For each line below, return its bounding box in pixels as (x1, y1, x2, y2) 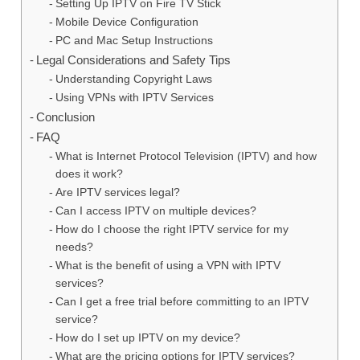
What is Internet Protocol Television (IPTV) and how (55, 149, 317, 162)
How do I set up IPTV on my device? (55, 331, 241, 344)
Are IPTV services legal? (55, 186, 181, 198)
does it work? (55, 167, 124, 180)
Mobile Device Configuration (55, 15, 199, 28)
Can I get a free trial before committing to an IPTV (55, 295, 309, 308)
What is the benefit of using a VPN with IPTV (55, 259, 281, 272)
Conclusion (36, 109, 96, 124)
